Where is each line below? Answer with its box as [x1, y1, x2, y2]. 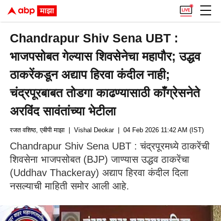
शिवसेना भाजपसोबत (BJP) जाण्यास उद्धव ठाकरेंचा [10, 154, 189, 165]
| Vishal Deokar [65, 126, 114, 134]
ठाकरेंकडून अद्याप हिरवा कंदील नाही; [10, 68, 170, 81]
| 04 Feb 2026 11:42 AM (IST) [114, 126, 204, 134]
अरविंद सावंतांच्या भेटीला [10, 104, 116, 118]
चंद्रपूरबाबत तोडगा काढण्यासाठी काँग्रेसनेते [10, 86, 200, 100]
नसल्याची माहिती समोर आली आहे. [10, 181, 129, 191]
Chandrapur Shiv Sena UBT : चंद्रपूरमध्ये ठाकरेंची [10, 141, 210, 151]
